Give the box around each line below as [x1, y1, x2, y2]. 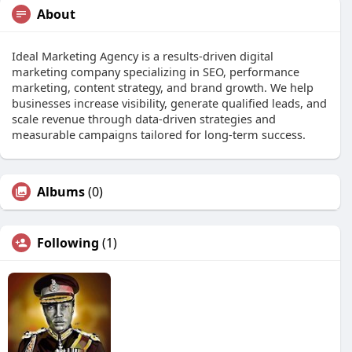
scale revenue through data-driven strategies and [12, 111, 276, 126]
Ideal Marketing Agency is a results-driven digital [12, 48, 273, 64]
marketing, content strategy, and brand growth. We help [12, 79, 313, 95]
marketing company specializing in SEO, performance [12, 64, 299, 79]
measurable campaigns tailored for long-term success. [12, 126, 306, 142]
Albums [37, 183, 85, 200]
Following [37, 234, 99, 251]
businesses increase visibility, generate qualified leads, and [12, 95, 327, 111]
